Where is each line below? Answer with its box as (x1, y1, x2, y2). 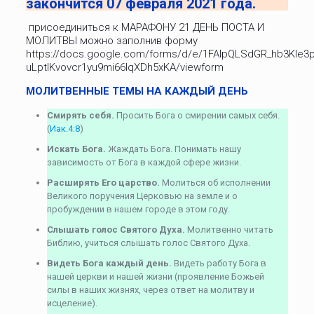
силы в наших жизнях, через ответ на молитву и (46, 284, 254, 295)
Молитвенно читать (184, 224, 273, 235)
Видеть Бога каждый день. (46, 257, 172, 268)
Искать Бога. (46, 143, 106, 154)
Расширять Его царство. (46, 177, 160, 188)
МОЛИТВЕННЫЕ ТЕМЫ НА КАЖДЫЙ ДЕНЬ (25, 84, 248, 97)
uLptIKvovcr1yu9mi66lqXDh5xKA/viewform (25, 60, 224, 74)
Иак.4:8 (49, 123, 80, 134)
